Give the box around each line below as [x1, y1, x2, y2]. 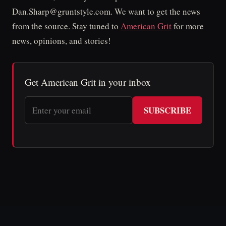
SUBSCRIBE [144, 103, 191, 117]
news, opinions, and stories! [12, 34, 111, 46]
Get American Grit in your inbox [25, 75, 151, 88]
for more [172, 20, 204, 32]
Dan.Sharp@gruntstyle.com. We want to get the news [12, 5, 200, 17]
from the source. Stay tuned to [12, 20, 121, 32]
